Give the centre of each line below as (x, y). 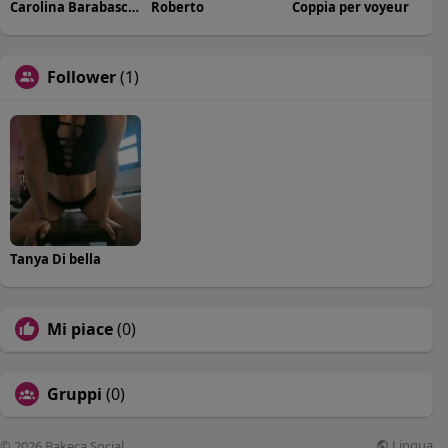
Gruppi (74, 393)
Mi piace (80, 328)
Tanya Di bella (55, 258)
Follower (81, 76)
